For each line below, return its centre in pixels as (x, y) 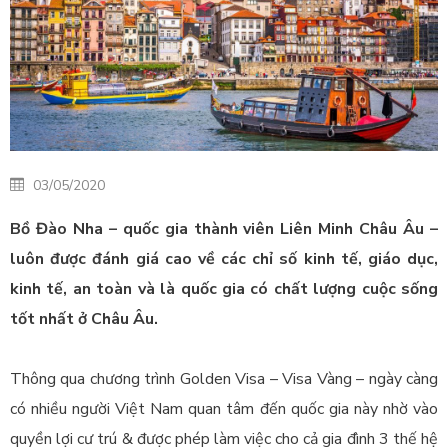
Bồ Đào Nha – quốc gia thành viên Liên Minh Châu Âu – (224, 228)
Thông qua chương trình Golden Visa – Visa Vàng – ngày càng (224, 378)
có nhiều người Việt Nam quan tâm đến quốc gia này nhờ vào (224, 408)
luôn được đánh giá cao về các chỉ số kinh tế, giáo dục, (224, 258)
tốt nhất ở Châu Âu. (84, 318)
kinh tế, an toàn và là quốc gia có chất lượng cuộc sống (224, 288)
